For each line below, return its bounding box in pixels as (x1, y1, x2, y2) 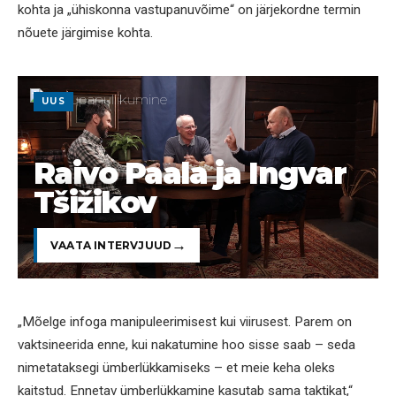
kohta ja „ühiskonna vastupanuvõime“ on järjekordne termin (18, 2, 361, 19)
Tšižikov (34, 184, 156, 221)
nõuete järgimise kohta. (18, 25, 153, 42)
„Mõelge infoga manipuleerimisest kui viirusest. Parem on (18, 313, 352, 330)
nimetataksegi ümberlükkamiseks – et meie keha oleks (18, 359, 335, 376)
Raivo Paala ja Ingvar (34, 155, 346, 192)
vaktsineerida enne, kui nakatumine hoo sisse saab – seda (18, 336, 355, 353)
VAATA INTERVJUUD (50, 238, 172, 252)
